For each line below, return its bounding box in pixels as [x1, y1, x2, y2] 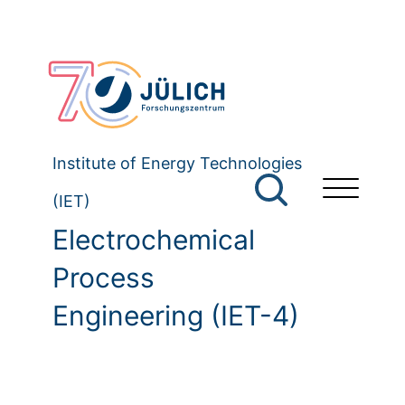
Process [52, 261, 155, 295]
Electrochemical [52, 223, 255, 257]
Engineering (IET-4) [52, 299, 299, 333]
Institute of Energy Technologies [52, 154, 302, 174]
